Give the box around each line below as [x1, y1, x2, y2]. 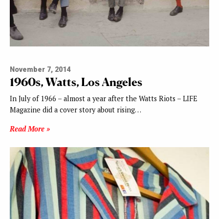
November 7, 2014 [10, 66, 70, 74]
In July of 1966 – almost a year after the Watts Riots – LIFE [10, 94, 197, 104]
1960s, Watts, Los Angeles [10, 75, 142, 89]
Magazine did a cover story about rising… [10, 105, 141, 115]
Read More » [10, 124, 50, 134]
